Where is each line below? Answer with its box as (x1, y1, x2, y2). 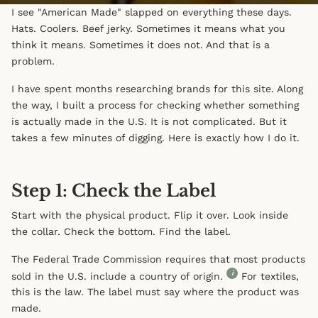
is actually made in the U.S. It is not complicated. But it (11, 115, 287, 127)
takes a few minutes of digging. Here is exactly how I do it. (11, 131, 300, 143)
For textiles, (238, 270, 299, 282)
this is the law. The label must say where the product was (11, 286, 299, 298)
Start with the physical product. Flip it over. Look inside (11, 209, 288, 221)
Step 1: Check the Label (11, 180, 216, 201)
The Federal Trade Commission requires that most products (11, 253, 305, 265)
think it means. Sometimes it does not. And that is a (11, 38, 270, 50)
